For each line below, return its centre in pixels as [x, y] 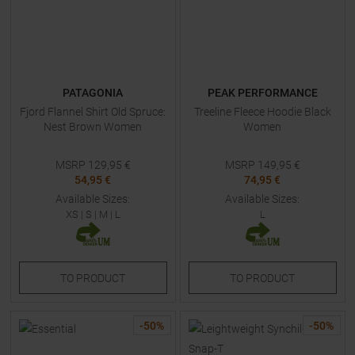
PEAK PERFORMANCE [262, 93]
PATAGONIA [93, 93]
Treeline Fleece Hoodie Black [262, 112]
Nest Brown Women [93, 127]
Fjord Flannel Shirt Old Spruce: [93, 112]
